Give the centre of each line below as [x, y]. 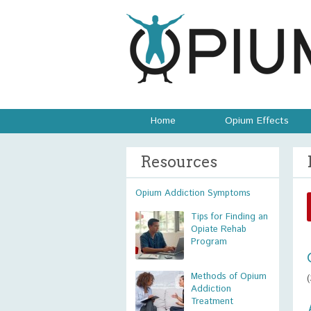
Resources [179, 162]
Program [209, 242]
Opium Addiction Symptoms [193, 193]
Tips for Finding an [229, 217]
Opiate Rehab [219, 229]
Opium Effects [257, 121]
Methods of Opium [229, 277]
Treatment [212, 302]
